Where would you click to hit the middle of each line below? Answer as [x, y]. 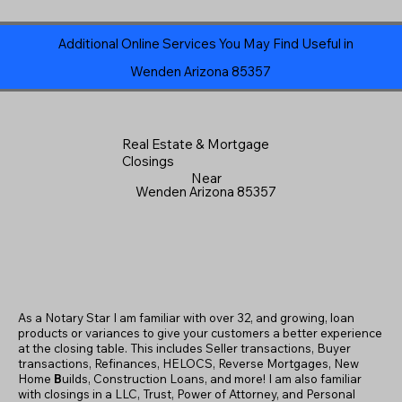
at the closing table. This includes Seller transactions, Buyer [185, 348]
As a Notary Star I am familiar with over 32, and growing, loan [187, 317]
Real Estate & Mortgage [196, 144]
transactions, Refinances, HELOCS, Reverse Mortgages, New [189, 363]
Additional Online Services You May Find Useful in [205, 43]
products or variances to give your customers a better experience [201, 332]
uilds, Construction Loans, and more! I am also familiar [212, 378]
